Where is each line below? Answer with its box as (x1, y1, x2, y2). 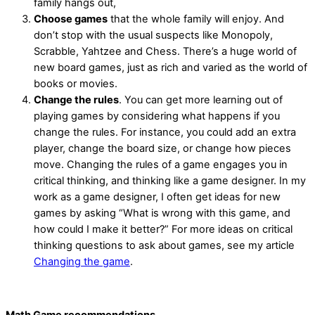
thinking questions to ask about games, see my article (34, 239, 297, 252)
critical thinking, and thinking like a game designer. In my (34, 174, 306, 188)
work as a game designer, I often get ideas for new (34, 191, 281, 204)
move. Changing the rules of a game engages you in (34, 158, 288, 172)
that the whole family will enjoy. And (108, 13, 284, 26)
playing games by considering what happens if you (34, 110, 280, 123)
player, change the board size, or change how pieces (34, 142, 291, 155)
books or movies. (34, 77, 117, 91)
